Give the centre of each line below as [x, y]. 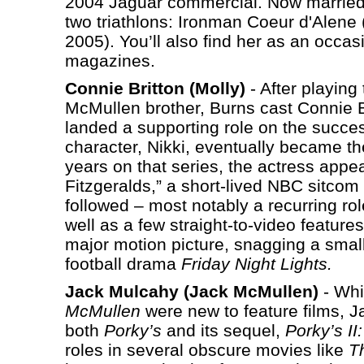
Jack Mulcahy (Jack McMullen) [191, 291]
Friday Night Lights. [256, 263]
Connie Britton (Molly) [155, 88]
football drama [123, 263]
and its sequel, [223, 330]
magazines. [110, 60]
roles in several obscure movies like [206, 349]
